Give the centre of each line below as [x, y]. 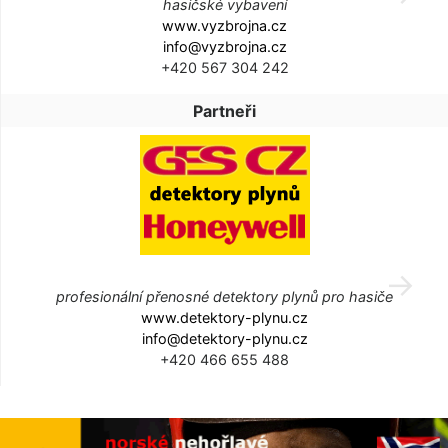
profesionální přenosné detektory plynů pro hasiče [224, 296]
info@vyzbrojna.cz [224, 47]
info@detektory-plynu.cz [224, 338]
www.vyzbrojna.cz [224, 26]
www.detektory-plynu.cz [224, 317]
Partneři [224, 111]
